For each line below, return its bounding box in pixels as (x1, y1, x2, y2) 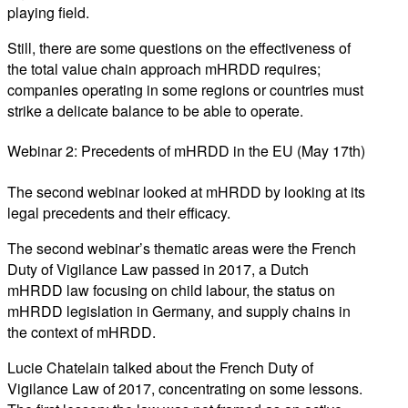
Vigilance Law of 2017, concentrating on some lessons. (7, 377, 362, 399)
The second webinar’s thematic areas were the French (7, 237, 356, 259)
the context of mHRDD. (7, 321, 156, 342)
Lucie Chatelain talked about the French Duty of (7, 356, 313, 378)
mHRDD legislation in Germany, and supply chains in (7, 300, 351, 321)
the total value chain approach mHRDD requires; (7, 58, 321, 80)
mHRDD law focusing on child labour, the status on (7, 279, 335, 301)
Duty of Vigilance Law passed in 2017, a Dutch (7, 258, 309, 280)
